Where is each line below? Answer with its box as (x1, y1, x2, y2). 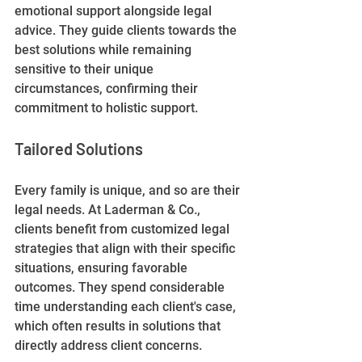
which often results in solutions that (15, 318, 224, 334)
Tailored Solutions (15, 138, 143, 158)
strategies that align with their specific (15, 240, 238, 256)
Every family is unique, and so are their (15, 182, 243, 198)
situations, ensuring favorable (15, 259, 191, 276)
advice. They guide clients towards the (15, 22, 240, 38)
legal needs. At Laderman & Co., (15, 201, 204, 217)
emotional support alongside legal (15, 2, 215, 19)
